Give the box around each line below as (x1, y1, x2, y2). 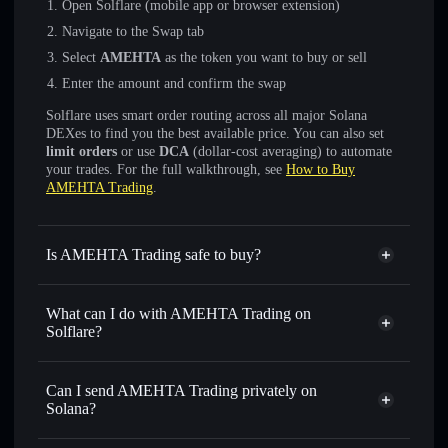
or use (117, 144, 159, 159)
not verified (175, 277, 245, 292)
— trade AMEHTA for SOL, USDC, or (152, 380, 380, 395)
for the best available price (62, 416, 212, 431)
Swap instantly (62, 380, 152, 395)
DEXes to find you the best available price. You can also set (46, 126, 384, 141)
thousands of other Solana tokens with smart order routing (62, 398, 391, 413)
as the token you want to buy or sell (161, 50, 367, 65)
